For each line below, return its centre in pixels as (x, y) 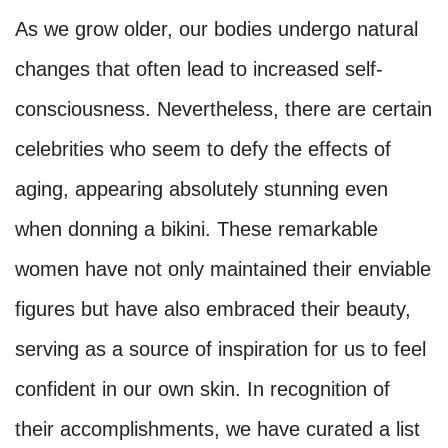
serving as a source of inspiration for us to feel (220, 349)
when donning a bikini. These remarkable (196, 229)
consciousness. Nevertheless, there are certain (223, 109)
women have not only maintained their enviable (223, 269)
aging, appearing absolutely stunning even (201, 189)
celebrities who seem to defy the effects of (203, 149)
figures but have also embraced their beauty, (213, 309)
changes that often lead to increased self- (199, 69)
